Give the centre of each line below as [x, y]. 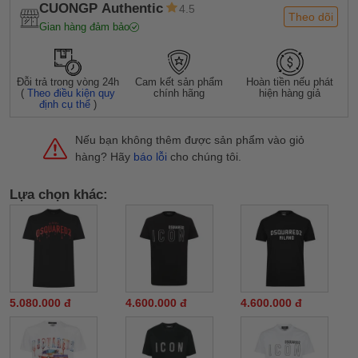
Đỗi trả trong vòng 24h [68, 82]
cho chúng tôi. [204, 157]
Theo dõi [311, 17]
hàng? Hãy [104, 157]
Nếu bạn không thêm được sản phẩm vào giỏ [190, 140]
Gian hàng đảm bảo [84, 27]
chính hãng [179, 93]
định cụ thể [65, 104]
